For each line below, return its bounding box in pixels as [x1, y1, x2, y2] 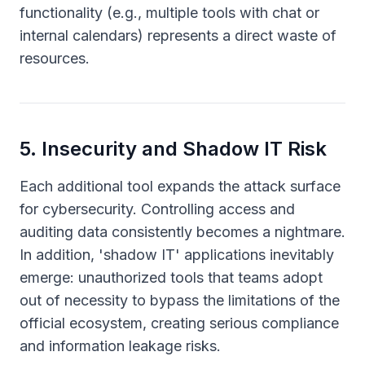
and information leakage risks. [20, 337, 221, 354]
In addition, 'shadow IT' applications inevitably [20, 246, 334, 263]
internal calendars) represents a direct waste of [20, 27, 336, 44]
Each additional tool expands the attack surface [20, 178, 341, 195]
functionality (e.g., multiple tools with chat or [20, 4, 319, 21]
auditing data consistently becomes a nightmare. [20, 223, 345, 240]
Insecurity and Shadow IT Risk [42, 137, 327, 161]
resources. [20, 50, 90, 67]
